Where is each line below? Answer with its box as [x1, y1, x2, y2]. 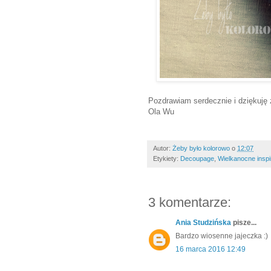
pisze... [231, 218, 256, 227]
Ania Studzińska [175, 218, 231, 227]
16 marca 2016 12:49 [175, 245, 246, 254]
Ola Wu [148, 107, 174, 117]
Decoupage [180, 155, 214, 163]
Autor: [153, 145, 172, 152]
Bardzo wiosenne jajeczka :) [175, 232, 268, 241]
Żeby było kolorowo [172, 145, 230, 152]
